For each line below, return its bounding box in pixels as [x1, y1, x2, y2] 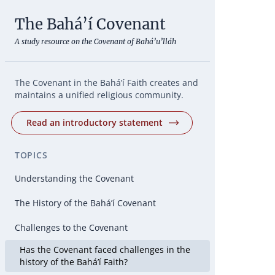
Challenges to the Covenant [15, 222, 128, 233]
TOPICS [15, 149, 48, 161]
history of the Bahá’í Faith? [20, 256, 128, 268]
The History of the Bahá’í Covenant [15, 197, 156, 209]
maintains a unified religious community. [15, 89, 184, 101]
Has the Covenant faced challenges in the [20, 244, 190, 255]
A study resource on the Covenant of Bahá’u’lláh [15, 37, 176, 46]
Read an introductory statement [26, 117, 163, 128]
